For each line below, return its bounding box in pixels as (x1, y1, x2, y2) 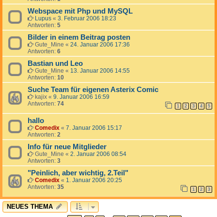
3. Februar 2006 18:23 (58, 15, 116, 22)
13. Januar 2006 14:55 (70, 67, 130, 75)
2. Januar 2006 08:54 (70, 151, 126, 158)
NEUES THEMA (7, 203, 53, 211)
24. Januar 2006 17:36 (70, 41, 130, 48)
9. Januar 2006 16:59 (53, 93, 109, 101)
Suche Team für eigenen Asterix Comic (28, 86, 158, 94)
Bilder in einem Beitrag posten (28, 33, 130, 42)
